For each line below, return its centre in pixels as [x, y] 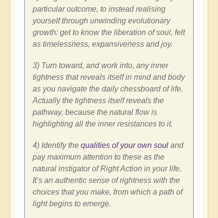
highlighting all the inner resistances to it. [103, 124]
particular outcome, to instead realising [99, 9]
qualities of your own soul [125, 145]
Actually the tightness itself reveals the [98, 100]
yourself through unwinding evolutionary [101, 20]
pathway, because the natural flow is [95, 112]
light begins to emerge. [72, 203]
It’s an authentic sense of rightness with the [106, 180]
